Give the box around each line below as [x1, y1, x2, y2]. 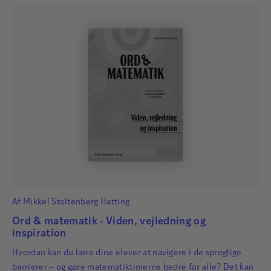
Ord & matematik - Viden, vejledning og [12, 216, 206, 227]
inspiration [12, 228, 67, 239]
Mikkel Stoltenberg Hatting [22, 197, 130, 207]
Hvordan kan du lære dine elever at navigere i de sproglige [12, 248, 242, 258]
